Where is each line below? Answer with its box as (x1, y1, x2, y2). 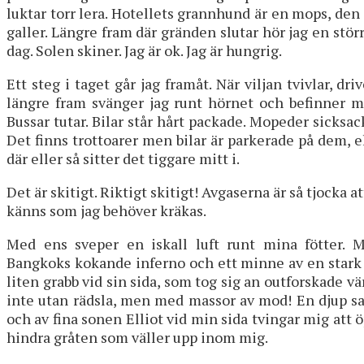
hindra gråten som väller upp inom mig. (6, 327, 268, 347)
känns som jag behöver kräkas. (6, 200, 206, 220)
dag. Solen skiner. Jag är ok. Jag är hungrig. (6, 40, 282, 60)
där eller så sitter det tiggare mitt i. (6, 148, 240, 168)
